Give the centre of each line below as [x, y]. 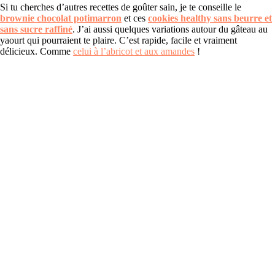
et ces [135, 18]
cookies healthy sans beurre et [210, 18]
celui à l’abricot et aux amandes [134, 52]
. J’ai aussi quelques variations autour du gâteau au [170, 29]
